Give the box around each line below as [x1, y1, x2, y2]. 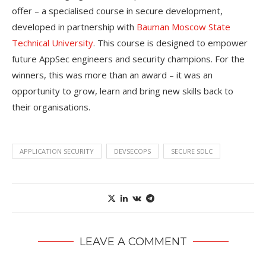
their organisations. [12, 101, 90, 113]
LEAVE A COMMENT [79, 235, 187, 248]
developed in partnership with [12, 21, 137, 33]
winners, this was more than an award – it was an [12, 69, 213, 81]
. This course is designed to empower [93, 37, 248, 49]
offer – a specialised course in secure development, [12, 5, 223, 17]
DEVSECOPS [114, 147, 151, 156]
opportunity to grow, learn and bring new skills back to [12, 85, 233, 97]
